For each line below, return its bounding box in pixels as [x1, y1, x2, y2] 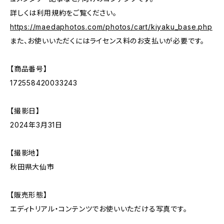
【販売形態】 [10, 190, 47, 199]
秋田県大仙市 [10, 162, 54, 171]
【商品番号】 [10, 64, 47, 73]
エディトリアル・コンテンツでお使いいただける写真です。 [10, 204, 187, 213]
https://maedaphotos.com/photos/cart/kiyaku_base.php [10, 22, 212, 31]
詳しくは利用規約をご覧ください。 [10, 8, 117, 17]
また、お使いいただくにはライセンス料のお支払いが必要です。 [10, 36, 205, 45]
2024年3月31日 [10, 120, 62, 129]
